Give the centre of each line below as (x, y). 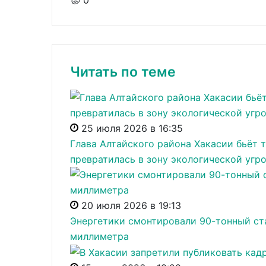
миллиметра (99, 236)
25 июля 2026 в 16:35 (132, 128)
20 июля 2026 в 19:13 (131, 205)
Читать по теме (123, 72)
